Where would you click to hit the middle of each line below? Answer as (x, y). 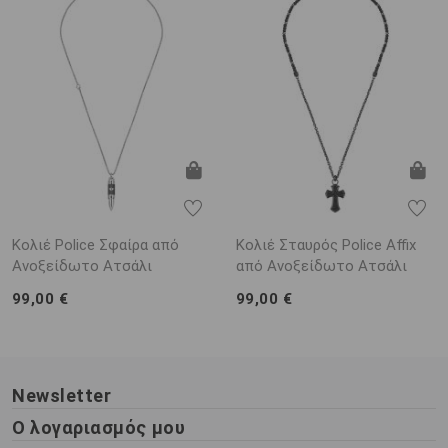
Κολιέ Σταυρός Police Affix (326, 244)
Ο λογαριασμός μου (99, 427)
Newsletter (62, 395)
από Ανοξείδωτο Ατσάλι (321, 265)
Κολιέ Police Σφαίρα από (95, 244)
